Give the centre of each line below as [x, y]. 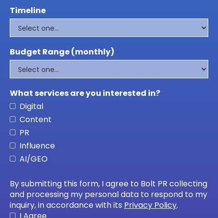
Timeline [28, 10]
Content [36, 119]
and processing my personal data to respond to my [109, 194]
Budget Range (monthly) [62, 52]
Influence [37, 145]
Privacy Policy [150, 205]
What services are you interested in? [85, 93]
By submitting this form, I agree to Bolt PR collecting [109, 183]
